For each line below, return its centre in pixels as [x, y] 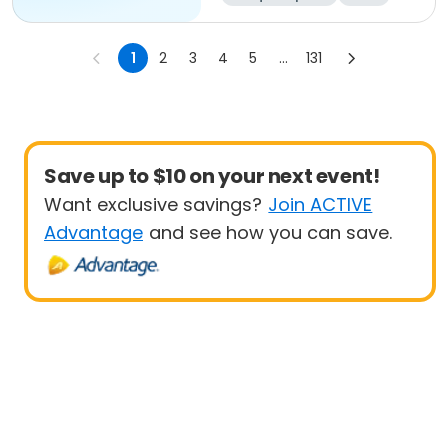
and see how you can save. [271, 232]
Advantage [93, 232]
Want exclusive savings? [153, 204]
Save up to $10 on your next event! [212, 176]
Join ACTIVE [320, 204]
